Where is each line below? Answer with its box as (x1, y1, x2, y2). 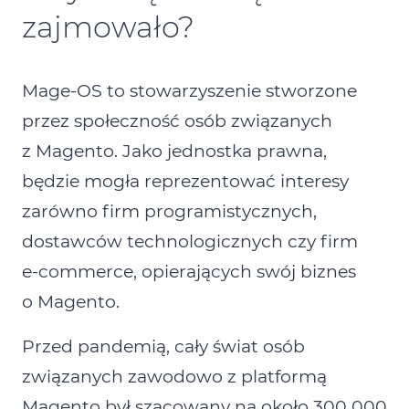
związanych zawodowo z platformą (22, 366, 327, 388)
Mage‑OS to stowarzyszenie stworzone (22, 80, 357, 102)
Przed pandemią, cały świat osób (22, 336, 305, 358)
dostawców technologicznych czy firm (22, 231, 358, 253)
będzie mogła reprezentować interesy (22, 171, 349, 193)
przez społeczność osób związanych (22, 110, 332, 132)
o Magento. (22, 291, 120, 313)
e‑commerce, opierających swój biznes (22, 261, 356, 283)
